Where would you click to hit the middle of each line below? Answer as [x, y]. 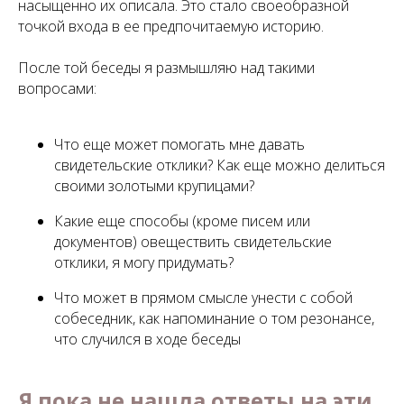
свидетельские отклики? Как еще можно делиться [220, 165]
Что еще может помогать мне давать [179, 144]
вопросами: [57, 88]
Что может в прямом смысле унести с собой [203, 298]
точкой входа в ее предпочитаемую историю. [171, 26]
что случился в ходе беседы [147, 339]
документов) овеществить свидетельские [193, 242]
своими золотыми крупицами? [154, 186]
